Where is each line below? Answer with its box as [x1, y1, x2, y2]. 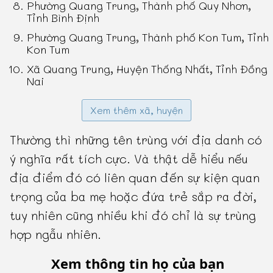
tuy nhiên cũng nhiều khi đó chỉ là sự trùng [10, 207, 257, 224]
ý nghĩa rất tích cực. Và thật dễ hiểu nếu [10, 151, 249, 167]
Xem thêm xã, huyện [90, 104, 183, 117]
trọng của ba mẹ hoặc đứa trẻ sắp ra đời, [10, 188, 257, 205]
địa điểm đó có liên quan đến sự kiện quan [10, 169, 260, 186]
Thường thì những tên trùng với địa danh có [10, 132, 263, 148]
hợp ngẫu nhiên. [10, 226, 102, 243]
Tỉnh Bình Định [27, 10, 100, 26]
